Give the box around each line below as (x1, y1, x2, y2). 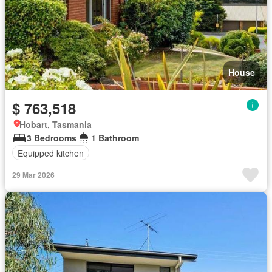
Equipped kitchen (18, 146, 84, 159)
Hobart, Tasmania (19, 118, 92, 131)
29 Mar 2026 (12, 169, 55, 180)
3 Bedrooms (27, 132, 76, 144)
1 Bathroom (91, 132, 139, 144)
